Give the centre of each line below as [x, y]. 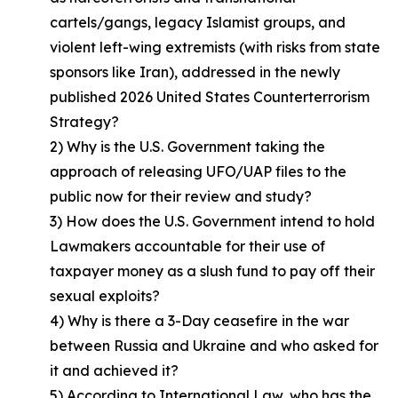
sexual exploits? [105, 296]
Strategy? [84, 122]
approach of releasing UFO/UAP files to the [198, 171]
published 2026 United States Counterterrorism [210, 97]
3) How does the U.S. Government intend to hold [212, 221]
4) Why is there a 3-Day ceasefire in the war [199, 321]
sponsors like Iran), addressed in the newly [195, 72]
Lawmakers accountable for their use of [187, 246]
